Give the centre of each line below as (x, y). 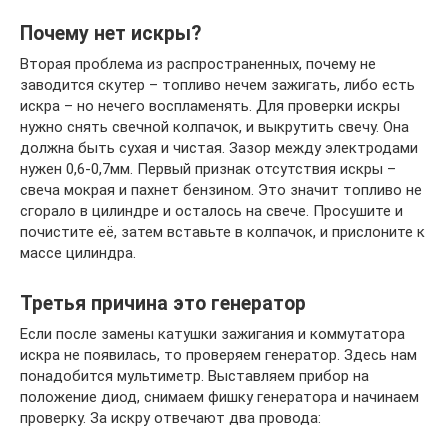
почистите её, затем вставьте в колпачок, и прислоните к (222, 231)
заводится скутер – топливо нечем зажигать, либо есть (217, 84)
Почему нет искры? (110, 33)
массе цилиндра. (78, 252)
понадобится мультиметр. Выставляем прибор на (194, 375)
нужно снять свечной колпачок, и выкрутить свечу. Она (214, 126)
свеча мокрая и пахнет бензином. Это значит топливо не (221, 189)
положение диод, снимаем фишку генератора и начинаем (219, 396)
